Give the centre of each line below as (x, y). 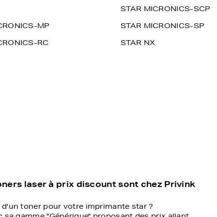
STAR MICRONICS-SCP (166, 9)
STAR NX (138, 43)
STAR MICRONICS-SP (163, 26)
